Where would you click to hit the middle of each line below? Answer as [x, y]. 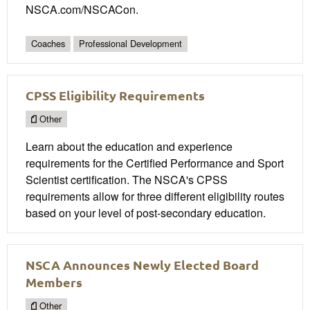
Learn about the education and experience [129, 147]
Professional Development [130, 44]
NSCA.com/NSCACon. [82, 10]
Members [54, 282]
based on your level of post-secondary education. [146, 213]
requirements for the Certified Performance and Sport [155, 163]
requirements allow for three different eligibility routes [155, 197]
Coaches [48, 44]
